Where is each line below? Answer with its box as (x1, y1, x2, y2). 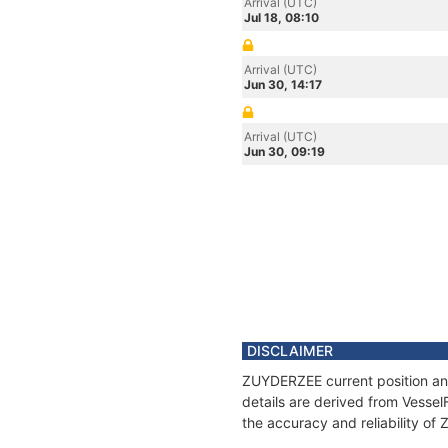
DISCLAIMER (247, 342, 333, 359)
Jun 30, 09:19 (244, 144, 325, 159)
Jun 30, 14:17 (244, 77, 322, 92)
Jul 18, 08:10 (244, 10, 319, 25)
